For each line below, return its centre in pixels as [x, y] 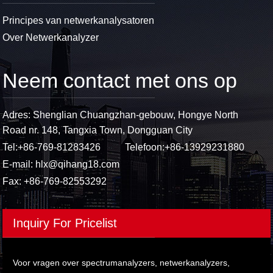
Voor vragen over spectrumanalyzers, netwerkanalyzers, [122, 263]
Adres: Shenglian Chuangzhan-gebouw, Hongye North [121, 115]
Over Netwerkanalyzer [51, 38]
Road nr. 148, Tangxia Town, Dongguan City [98, 130]
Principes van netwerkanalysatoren [79, 21]
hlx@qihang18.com [78, 165]
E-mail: [19, 165]
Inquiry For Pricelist [65, 223]
